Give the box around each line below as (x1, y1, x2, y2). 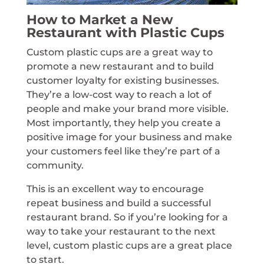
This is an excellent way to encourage (26, 183, 204, 194)
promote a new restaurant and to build (26, 60, 214, 72)
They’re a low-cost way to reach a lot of (26, 88, 212, 100)
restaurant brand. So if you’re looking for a (26, 211, 228, 223)
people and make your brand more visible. (26, 103, 229, 114)
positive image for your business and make (26, 131, 232, 143)
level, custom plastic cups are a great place (26, 239, 232, 251)
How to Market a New (26, 11, 173, 28)
